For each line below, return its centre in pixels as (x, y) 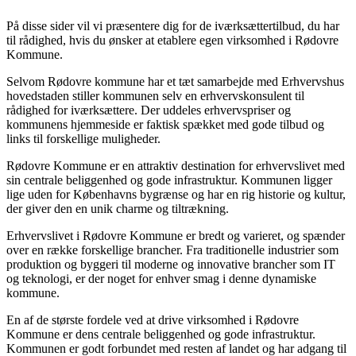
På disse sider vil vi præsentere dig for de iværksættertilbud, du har (173, 25)
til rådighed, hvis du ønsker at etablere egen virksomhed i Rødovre (172, 40)
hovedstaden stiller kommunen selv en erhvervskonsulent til (155, 95)
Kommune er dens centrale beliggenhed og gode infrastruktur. (161, 334)
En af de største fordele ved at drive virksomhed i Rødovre (153, 319)
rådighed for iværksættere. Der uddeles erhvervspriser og (149, 110)
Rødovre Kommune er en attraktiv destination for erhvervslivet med (176, 165)
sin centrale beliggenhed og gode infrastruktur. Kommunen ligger (169, 180)
